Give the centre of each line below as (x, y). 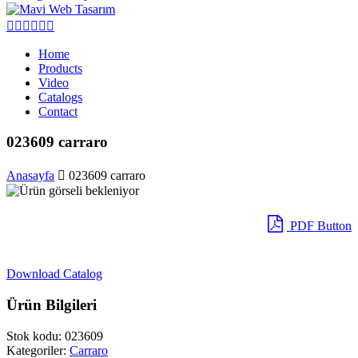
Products (60, 68)
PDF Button (319, 226)
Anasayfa (30, 176)
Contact (58, 111)
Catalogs (60, 97)
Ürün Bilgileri (52, 304)
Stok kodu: (36, 336)
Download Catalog (54, 274)
